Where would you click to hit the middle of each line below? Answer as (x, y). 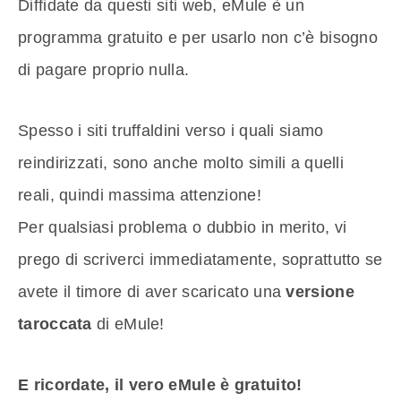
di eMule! (128, 324)
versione (318, 292)
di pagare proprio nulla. (104, 70)
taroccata (55, 324)
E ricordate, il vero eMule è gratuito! (160, 385)
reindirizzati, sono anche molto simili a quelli (181, 163)
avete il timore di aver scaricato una (150, 292)
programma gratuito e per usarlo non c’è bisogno (198, 38)
